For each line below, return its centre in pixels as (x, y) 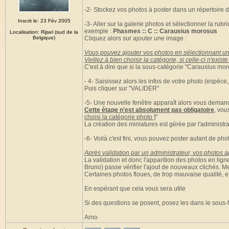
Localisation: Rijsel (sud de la (44, 32)
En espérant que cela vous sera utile (135, 189)
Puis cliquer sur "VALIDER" (122, 88)
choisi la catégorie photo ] (120, 117)
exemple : (99, 31)
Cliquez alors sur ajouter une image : (135, 38)
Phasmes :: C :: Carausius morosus (165, 31)
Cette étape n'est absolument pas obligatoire (149, 110)
